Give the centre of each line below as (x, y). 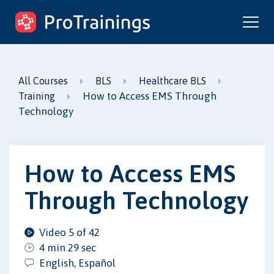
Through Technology (136, 200)
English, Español (77, 263)
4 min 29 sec (68, 247)
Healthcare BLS (172, 81)
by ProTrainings (46, 32)
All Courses (43, 81)
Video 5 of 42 (69, 232)
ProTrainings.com (97, 16)
